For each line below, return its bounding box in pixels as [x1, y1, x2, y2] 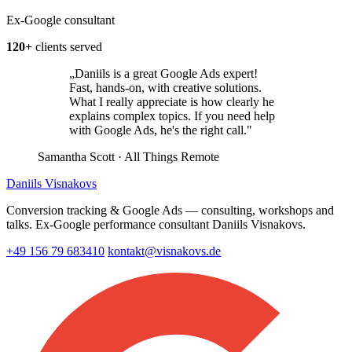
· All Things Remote [115, 149, 219, 163]
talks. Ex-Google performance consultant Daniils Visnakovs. [6, 217, 306, 231]
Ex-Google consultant [6, 13, 115, 27]
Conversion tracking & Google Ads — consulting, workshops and [6, 203, 334, 217]
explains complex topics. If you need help [69, 108, 275, 123]
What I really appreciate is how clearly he [69, 94, 274, 108]
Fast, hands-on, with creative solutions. [69, 80, 262, 94]
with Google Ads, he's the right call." [69, 123, 252, 137]
